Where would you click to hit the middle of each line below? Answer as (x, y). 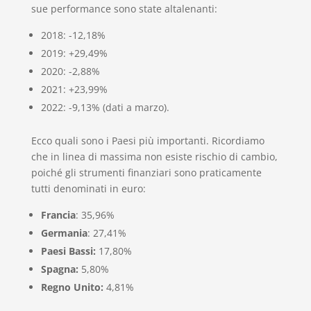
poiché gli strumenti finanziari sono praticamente (146, 172)
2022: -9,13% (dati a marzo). (105, 107)
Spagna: (61, 269)
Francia (58, 215)
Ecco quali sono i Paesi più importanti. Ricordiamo (148, 140)
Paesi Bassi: (69, 251)
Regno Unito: (73, 287)
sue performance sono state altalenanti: (124, 8)
